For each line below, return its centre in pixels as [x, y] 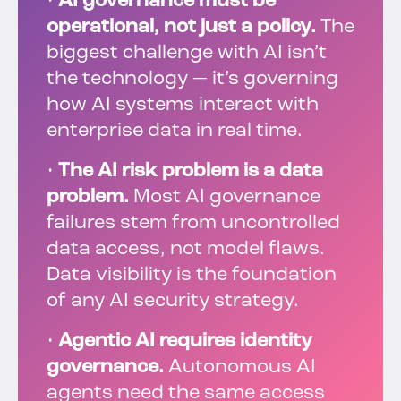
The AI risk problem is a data [191, 172]
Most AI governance [225, 198]
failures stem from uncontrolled [193, 224]
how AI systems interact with [183, 106]
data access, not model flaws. [186, 250]
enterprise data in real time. [175, 132]
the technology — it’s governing [192, 80]
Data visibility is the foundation [192, 276]
